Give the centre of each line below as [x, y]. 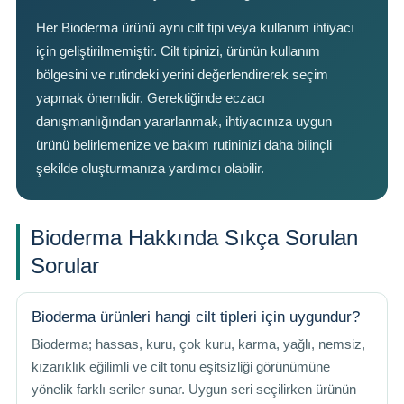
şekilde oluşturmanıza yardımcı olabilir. [150, 168]
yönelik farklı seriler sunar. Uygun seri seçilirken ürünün [194, 390]
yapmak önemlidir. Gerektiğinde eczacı [151, 98]
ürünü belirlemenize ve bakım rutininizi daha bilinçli [184, 145]
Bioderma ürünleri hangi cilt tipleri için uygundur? [196, 317]
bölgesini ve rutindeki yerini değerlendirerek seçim [182, 74]
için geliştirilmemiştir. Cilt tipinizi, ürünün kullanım [178, 51]
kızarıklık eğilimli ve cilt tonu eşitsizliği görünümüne [181, 367]
